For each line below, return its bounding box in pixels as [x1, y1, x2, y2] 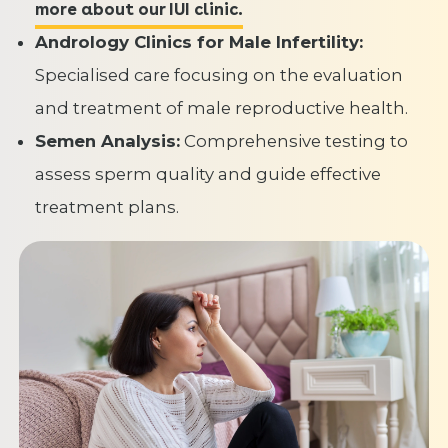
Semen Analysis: [35, 131, 181, 152]
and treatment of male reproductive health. [35, 98, 409, 119]
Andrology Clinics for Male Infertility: [35, 32, 364, 53]
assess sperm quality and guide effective [35, 164, 382, 185]
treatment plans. [35, 197, 180, 218]
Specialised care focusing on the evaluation [35, 65, 404, 86]
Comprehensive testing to [180, 131, 409, 152]
